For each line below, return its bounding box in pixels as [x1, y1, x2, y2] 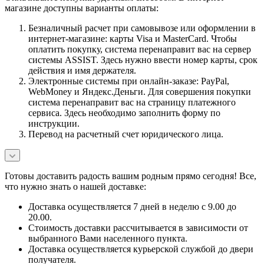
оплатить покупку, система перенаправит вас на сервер [28, 44, 251, 54]
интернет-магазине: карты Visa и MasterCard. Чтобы [28, 33, 237, 44]
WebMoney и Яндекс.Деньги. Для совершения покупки [28, 86, 251, 97]
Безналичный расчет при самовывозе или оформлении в [28, 22, 256, 33]
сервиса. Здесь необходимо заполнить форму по [28, 107, 220, 118]
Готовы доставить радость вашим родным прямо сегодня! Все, [5, 170, 256, 181]
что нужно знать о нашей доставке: [5, 181, 148, 192]
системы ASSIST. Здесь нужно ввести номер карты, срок [28, 54, 258, 65]
